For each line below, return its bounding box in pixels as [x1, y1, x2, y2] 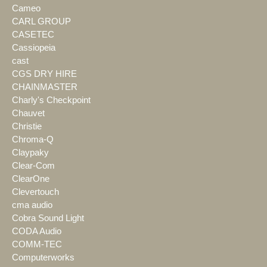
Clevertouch [12, 187, 59, 197]
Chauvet [12, 108, 45, 119]
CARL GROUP [12, 17, 71, 27]
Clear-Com [12, 161, 55, 171]
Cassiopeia [12, 43, 55, 53]
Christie [12, 122, 42, 132]
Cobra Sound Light [12, 213, 84, 223]
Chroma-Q [12, 135, 54, 145]
